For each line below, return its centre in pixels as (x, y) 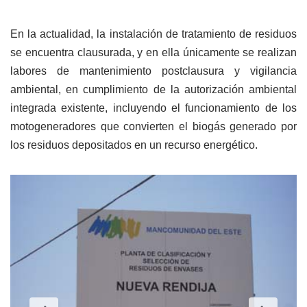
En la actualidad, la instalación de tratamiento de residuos (153, 34)
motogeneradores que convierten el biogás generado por (153, 127)
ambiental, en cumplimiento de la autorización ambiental (153, 90)
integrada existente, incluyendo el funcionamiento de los (153, 108)
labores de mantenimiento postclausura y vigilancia (153, 71)
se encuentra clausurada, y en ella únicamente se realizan (153, 53)
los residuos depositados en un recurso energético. (134, 145)
